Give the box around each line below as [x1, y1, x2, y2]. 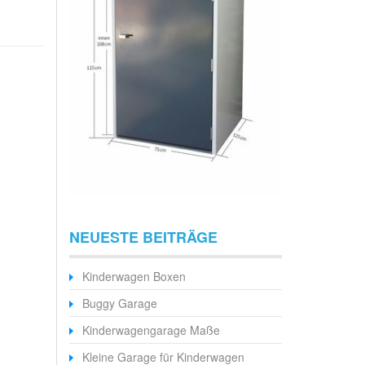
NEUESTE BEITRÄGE [68, 226, 218, 248]
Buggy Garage [81, 295, 157, 312]
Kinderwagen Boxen [81, 268, 186, 285]
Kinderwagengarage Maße [81, 322, 220, 339]
